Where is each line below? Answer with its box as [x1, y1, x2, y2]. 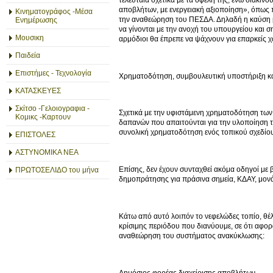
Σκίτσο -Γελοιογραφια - [15, 104, 90, 113]
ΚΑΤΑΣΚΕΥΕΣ [15, 87, 61, 95]
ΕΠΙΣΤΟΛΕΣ [15, 130, 55, 139]
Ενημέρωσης [15, 16, 57, 24]
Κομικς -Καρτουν [15, 113, 71, 121]
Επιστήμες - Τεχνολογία [15, 69, 91, 77]
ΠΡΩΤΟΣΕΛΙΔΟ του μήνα [15, 166, 99, 174]
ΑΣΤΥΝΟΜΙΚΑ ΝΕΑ [15, 148, 79, 157]
